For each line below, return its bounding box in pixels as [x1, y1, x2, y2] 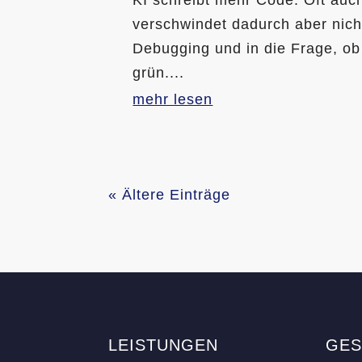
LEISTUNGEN [108, 336, 219, 355]
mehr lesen [133, 90, 213, 107]
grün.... [133, 64, 185, 81]
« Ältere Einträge [108, 186, 231, 203]
